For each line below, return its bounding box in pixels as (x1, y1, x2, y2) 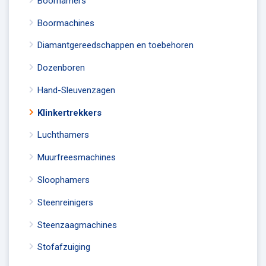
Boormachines (37, 17, 94, 28)
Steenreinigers (37, 197, 93, 208)
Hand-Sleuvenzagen (37, 84, 115, 96)
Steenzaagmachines (37, 219, 117, 230)
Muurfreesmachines (37, 152, 116, 163)
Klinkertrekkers (37, 107, 102, 118)
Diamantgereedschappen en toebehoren (37, 40, 194, 51)
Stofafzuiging (37, 242, 90, 253)
